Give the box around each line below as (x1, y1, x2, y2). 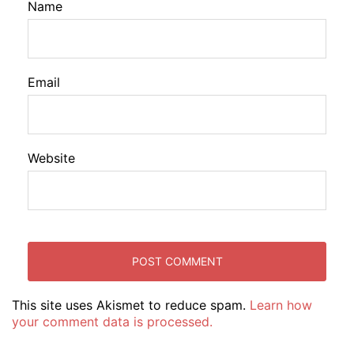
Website (28, 150, 75, 166)
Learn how (250, 297, 312, 313)
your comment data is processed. (12, 314, 213, 330)
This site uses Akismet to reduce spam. (12, 297, 250, 313)
